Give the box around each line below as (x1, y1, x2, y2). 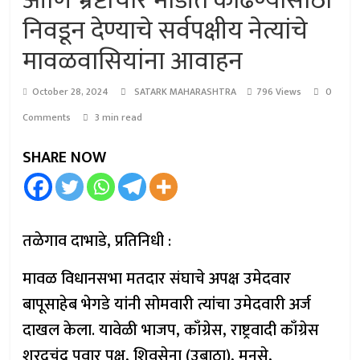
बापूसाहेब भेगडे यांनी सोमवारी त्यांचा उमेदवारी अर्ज (22, 291, 312, 318)
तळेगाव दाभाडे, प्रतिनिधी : (22, 227, 172, 255)
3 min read (95, 109, 143, 125)
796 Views (256, 84, 302, 100)
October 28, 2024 (32, 84, 109, 100)
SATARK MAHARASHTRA (134, 84, 239, 100)
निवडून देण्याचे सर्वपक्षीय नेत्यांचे (22, 10, 309, 52)
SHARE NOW (22, 144, 107, 171)
